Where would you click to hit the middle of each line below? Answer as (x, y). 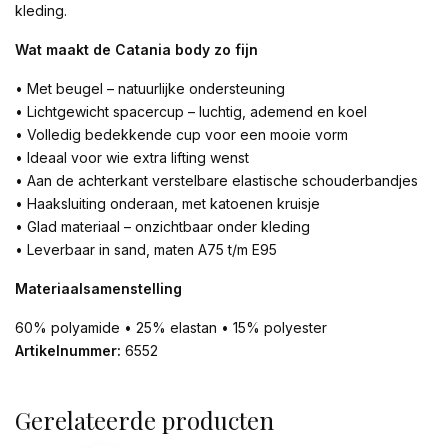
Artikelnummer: (68, 351)
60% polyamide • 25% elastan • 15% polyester (171, 328)
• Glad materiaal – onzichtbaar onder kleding (162, 227)
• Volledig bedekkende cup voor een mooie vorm (181, 135)
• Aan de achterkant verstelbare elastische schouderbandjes (216, 181)
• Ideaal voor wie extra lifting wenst (132, 158)
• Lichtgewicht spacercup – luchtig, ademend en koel (191, 112)
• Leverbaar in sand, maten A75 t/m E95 (146, 250)
